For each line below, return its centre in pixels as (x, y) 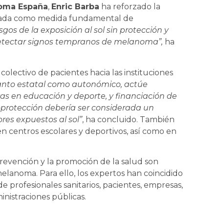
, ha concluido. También (128, 119)
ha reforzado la (130, 7)
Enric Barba (75, 7)
